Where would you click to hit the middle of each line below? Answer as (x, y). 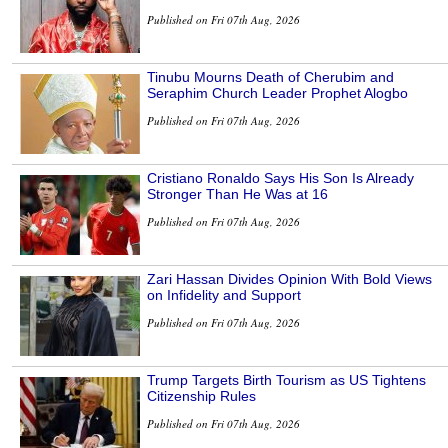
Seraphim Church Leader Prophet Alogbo (277, 93)
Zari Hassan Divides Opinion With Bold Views (289, 279)
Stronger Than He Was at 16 (237, 194)
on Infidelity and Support (224, 295)
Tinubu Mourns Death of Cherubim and (270, 77)
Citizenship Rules (201, 396)
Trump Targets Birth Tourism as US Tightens (286, 380)
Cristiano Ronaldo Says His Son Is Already (280, 178)
